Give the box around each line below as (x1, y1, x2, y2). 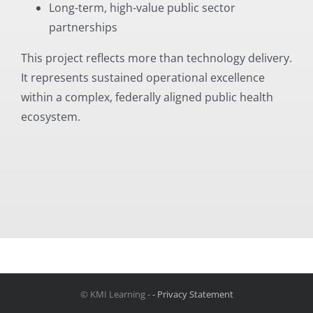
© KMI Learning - (80, 287, 152, 300)
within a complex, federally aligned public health (20, 89, 273, 105)
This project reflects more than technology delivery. (20, 50, 292, 66)
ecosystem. (20, 108, 80, 124)
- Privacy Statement (152, 287, 233, 300)
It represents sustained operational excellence (20, 69, 265, 85)
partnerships (48, 19, 117, 35)
